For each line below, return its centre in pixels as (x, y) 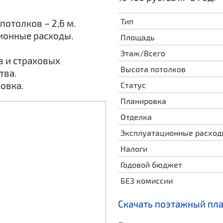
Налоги (134, 149)
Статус (133, 85)
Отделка (136, 117)
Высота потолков (153, 69)
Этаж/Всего (143, 53)
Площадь (138, 37)
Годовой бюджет (152, 165)
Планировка (144, 101)
